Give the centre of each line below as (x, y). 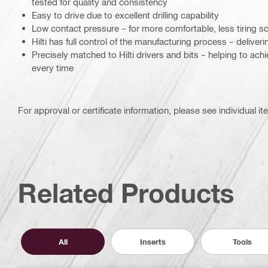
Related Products (126, 193)
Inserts (153, 241)
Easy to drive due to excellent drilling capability (125, 15)
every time (53, 68)
